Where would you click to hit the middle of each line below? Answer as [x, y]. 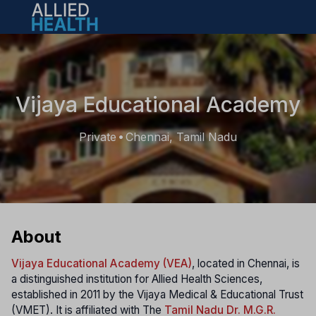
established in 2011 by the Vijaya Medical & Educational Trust [157, 295]
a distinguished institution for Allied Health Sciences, [137, 279]
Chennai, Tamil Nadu [181, 137]
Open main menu [55, 23]
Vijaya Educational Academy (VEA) [102, 264]
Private [98, 137]
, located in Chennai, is [246, 264]
